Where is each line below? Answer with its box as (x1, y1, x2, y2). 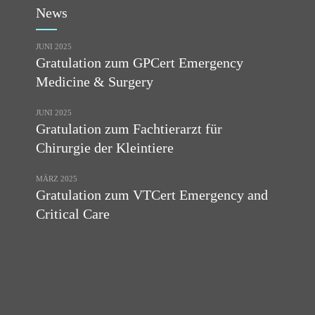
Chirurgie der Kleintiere (35, 139, 174, 155)
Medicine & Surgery (35, 73, 153, 89)
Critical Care (35, 205, 110, 221)
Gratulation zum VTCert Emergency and (35, 186, 268, 202)
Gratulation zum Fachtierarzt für (35, 120, 222, 136)
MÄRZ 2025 (35, 174, 77, 183)
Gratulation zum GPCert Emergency (35, 54, 243, 70)
